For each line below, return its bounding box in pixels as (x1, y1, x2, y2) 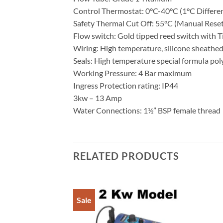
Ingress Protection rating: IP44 (73, 81, 178, 91)
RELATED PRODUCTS (73, 150, 179, 162)
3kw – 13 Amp (73, 93, 122, 103)
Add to (169, 198, 187, 205)
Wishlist (167, 205, 189, 212)
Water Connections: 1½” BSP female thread (73, 106, 221, 115)
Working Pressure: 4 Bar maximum (73, 68, 192, 78)
